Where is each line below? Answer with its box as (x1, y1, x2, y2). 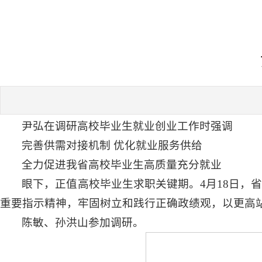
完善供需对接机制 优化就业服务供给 (22, 139, 203, 151)
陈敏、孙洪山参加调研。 (22, 216, 144, 229)
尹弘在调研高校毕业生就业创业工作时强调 (22, 119, 233, 132)
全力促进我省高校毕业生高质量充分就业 (22, 158, 222, 171)
